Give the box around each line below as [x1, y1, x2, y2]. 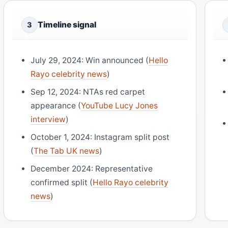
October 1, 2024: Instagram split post [31, 132, 170, 142]
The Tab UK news [34, 146, 100, 156]
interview [31, 115, 66, 125]
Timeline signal [38, 19, 96, 30]
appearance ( [31, 101, 81, 111]
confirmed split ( [31, 178, 93, 188]
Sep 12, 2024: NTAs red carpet [31, 87, 146, 97]
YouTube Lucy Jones [81, 101, 158, 111]
